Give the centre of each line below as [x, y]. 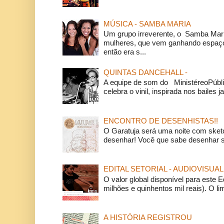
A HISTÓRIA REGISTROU [147, 217]
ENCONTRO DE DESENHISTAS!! [160, 120]
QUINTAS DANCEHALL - [145, 72]
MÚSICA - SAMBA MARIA [147, 24]
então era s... [124, 52]
